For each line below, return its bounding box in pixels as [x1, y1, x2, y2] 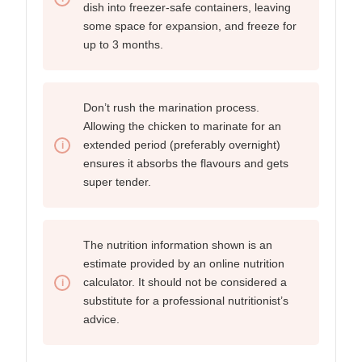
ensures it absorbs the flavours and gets [83, 157, 288, 170]
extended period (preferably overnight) [83, 138, 280, 152]
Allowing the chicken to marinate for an [83, 120, 281, 133]
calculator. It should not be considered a [83, 276, 287, 289]
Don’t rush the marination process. [83, 101, 259, 115]
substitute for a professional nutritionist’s [83, 294, 288, 308]
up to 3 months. [83, 38, 163, 52]
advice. [83, 313, 120, 326]
